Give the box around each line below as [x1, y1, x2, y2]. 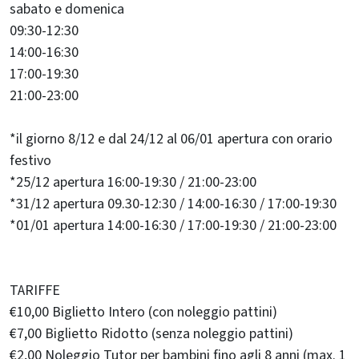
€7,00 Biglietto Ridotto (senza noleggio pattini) [10, 323, 293, 344]
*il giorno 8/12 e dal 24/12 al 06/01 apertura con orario [10, 128, 333, 149]
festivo [10, 150, 51, 171]
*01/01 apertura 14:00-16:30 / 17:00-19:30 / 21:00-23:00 [10, 215, 337, 236]
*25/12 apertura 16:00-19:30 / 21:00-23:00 [10, 171, 256, 192]
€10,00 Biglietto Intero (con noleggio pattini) [10, 301, 277, 322]
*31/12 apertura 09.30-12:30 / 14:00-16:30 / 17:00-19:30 [10, 193, 337, 214]
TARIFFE [10, 280, 60, 301]
